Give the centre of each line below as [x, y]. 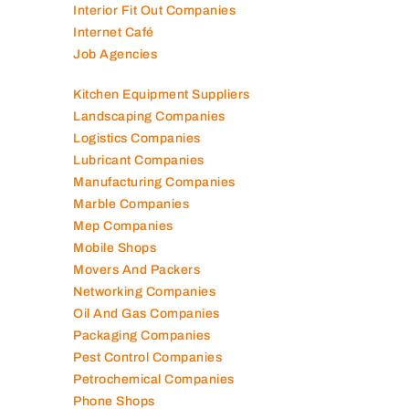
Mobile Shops [115, 247]
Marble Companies [131, 204]
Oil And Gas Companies [147, 313]
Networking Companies [144, 291]
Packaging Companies [142, 335]
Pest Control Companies [147, 357]
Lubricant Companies [139, 160]
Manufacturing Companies [154, 182]
